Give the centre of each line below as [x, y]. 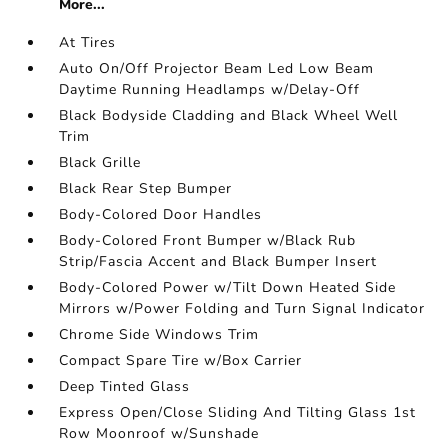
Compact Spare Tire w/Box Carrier [181, 360]
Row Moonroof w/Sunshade [159, 433]
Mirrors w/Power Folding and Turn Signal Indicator [242, 308]
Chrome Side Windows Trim [159, 334]
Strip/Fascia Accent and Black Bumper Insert [218, 261]
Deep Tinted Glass [125, 386]
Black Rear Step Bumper [146, 188]
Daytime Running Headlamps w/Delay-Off [210, 89]
